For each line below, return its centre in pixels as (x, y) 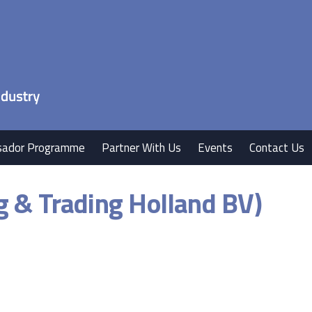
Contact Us (277, 148)
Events (216, 148)
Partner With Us (142, 148)
